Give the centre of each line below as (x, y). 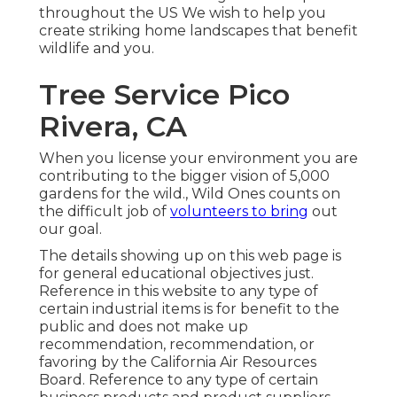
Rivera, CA (113, 127)
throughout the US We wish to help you (183, 13)
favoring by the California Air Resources (178, 362)
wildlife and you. (97, 49)
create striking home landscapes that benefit (198, 31)
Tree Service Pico (164, 95)
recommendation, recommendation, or (177, 345)
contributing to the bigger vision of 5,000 (184, 176)
